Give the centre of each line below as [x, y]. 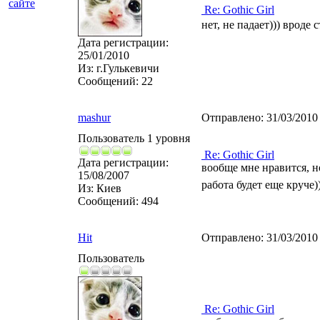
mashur [94, 117]
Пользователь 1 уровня [134, 138]
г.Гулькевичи [126, 68]
